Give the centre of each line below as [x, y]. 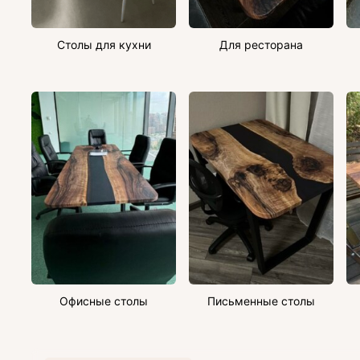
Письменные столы [261, 301]
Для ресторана [261, 44]
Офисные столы [104, 301]
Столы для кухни [104, 44]
